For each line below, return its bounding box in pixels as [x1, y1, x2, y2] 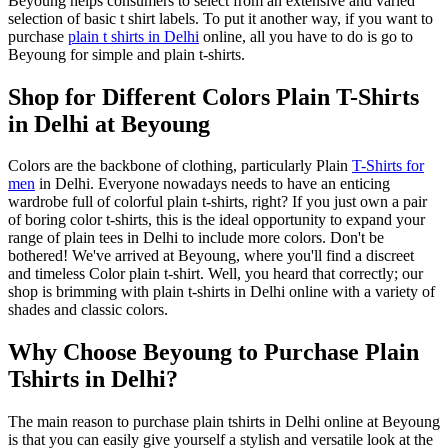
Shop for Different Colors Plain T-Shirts [8, 83, 419, 110]
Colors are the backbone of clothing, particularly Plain [8, 157, 352, 175]
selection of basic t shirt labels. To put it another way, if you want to [8, 9, 433, 27]
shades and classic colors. [8, 301, 168, 319]
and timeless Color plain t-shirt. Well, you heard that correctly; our [8, 265, 423, 283]
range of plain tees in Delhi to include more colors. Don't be [8, 229, 384, 247]
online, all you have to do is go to [199, 27, 413, 45]
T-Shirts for [352, 157, 424, 175]
